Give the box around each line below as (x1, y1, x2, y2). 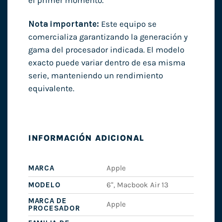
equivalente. (28, 83, 74, 93)
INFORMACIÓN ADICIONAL (28, 133, 144, 143)
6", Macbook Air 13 (107, 180, 169, 189)
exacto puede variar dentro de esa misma (28, 57, 185, 67)
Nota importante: (28, 19, 99, 29)
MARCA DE (28, 196, 67, 205)
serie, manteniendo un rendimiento (28, 70, 163, 80)
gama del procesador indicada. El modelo (28, 45, 184, 55)
